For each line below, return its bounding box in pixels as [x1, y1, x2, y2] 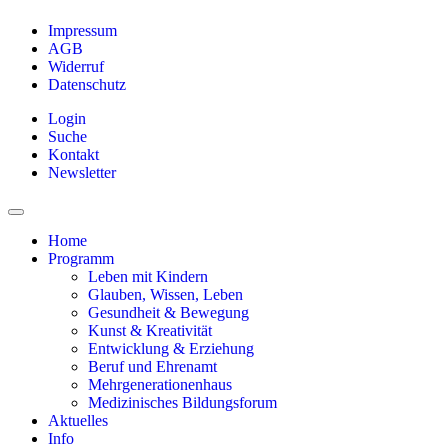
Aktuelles [48, 412, 108, 429]
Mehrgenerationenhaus [88, 376, 232, 393]
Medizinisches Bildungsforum [88, 394, 277, 411]
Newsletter [48, 164, 116, 181]
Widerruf [48, 58, 104, 75]
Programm [48, 250, 114, 267]
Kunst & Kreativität [88, 322, 212, 339]
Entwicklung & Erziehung [88, 340, 254, 357]
